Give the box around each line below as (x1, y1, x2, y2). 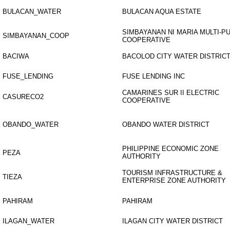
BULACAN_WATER (3, 8, 61, 15)
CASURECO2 (3, 93, 44, 101)
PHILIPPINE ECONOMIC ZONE (122, 145, 219, 152)
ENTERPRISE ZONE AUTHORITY (122, 177, 226, 184)
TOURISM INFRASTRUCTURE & (122, 169, 222, 177)
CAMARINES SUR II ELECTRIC (122, 89, 219, 97)
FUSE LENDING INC (122, 72, 185, 80)
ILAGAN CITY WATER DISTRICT (122, 217, 223, 225)
